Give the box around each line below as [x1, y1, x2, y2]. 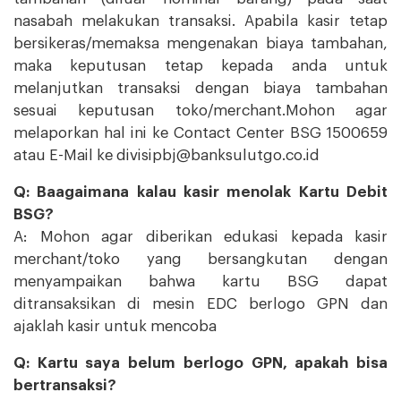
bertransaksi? [13, 378, 116, 393]
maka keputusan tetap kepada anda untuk [13, 58, 388, 73]
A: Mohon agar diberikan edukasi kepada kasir [13, 229, 388, 244]
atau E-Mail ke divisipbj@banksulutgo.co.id [13, 148, 320, 163]
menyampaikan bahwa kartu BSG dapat [13, 274, 388, 289]
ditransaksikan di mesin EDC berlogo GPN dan [13, 296, 388, 311]
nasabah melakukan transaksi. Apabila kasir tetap [13, 13, 388, 29]
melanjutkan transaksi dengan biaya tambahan [13, 81, 388, 96]
